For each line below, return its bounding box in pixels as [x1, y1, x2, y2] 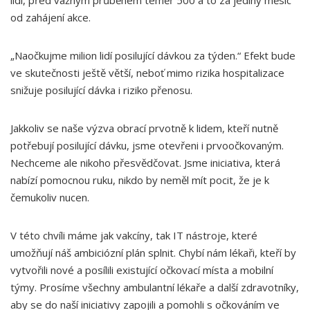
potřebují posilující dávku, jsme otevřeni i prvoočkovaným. [10, 138, 284, 152]
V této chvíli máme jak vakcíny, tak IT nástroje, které [10, 228, 257, 242]
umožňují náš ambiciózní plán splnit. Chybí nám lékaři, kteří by [10, 246, 296, 259]
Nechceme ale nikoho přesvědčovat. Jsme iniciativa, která [10, 156, 280, 170]
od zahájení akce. [10, 10, 93, 24]
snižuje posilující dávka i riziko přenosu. [10, 83, 195, 97]
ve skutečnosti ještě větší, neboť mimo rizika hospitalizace [10, 66, 284, 80]
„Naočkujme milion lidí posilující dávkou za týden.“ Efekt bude [10, 48, 295, 62]
